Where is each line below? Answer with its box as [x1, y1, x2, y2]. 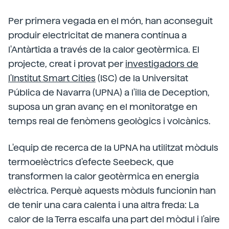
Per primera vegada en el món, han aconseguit [8, 15, 213, 26]
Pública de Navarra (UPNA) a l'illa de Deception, [8, 87, 210, 98]
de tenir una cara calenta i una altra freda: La [8, 199, 199, 210]
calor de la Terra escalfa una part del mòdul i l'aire [8, 214, 220, 224]
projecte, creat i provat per [8, 58, 125, 69]
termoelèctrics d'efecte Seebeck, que [8, 156, 174, 167]
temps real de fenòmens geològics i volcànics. [8, 116, 211, 126]
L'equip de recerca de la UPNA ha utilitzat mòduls [8, 142, 218, 153]
